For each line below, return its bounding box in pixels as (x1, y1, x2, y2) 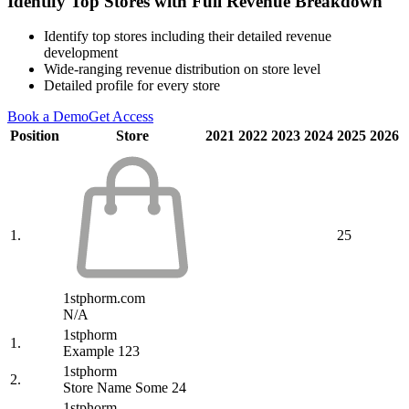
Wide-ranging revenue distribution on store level (44, 61, 320, 78)
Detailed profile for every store (44, 78, 220, 94)
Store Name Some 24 (63, 380, 186, 396)
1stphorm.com (63, 290, 145, 307)
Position (10, 128, 59, 144)
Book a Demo (7, 109, 89, 125)
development (44, 45, 118, 61)
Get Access (89, 109, 153, 125)
